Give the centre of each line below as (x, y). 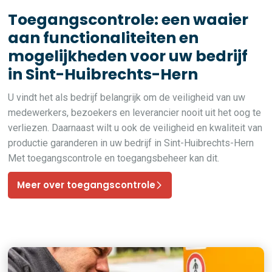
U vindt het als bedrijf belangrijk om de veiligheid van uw (127, 97)
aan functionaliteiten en (104, 38)
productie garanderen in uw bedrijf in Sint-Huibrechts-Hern (131, 143)
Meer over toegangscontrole (87, 185)
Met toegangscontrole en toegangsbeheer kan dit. (114, 158)
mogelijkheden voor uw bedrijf (128, 56)
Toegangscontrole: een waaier (128, 20)
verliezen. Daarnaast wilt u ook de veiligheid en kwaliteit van (135, 128)
